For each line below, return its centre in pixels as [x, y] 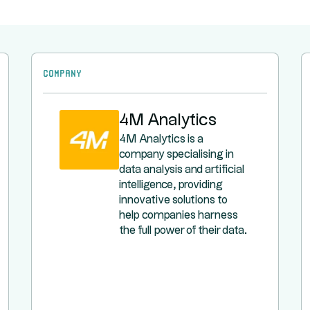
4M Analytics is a [162, 139]
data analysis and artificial [182, 170]
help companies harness [179, 216]
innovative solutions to [174, 200]
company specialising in [177, 155]
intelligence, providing [171, 185]
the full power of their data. [183, 231]
